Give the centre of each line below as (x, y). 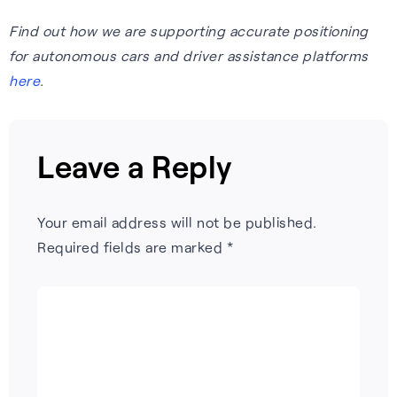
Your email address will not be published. (177, 222)
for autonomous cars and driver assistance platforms (189, 55)
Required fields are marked (132, 246)
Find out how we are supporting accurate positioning (189, 30)
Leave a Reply (135, 165)
